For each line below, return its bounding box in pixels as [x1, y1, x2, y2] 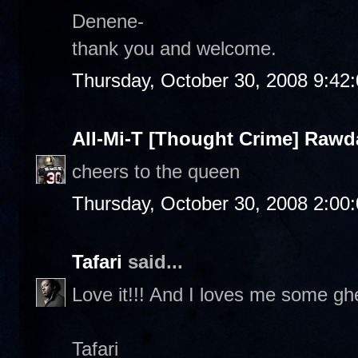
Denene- [72, 10, 144, 32]
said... [122, 251, 183, 272]
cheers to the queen [72, 160, 240, 182]
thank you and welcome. [72, 37, 276, 59]
